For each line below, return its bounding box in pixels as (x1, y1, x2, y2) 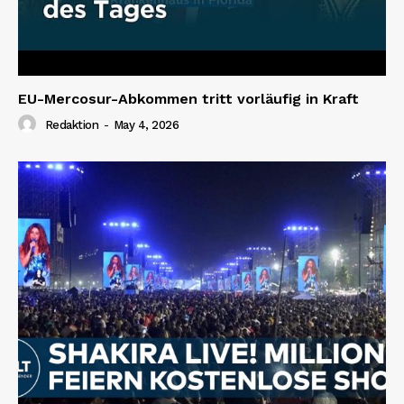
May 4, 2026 (113, 118, 179, 133)
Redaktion (44, 118, 98, 133)
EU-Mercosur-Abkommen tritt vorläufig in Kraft (18, 89, 359, 107)
